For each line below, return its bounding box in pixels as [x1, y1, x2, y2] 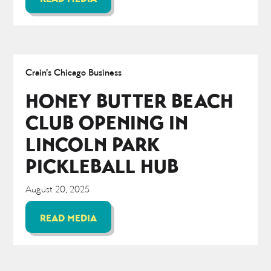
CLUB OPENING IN [25, 110, 189, 135]
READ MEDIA [40, 212, 97, 225]
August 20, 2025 [25, 183, 90, 196]
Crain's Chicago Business [25, 66, 122, 79]
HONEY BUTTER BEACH [25, 88, 234, 114]
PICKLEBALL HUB [25, 154, 179, 179]
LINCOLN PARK [25, 132, 160, 157]
